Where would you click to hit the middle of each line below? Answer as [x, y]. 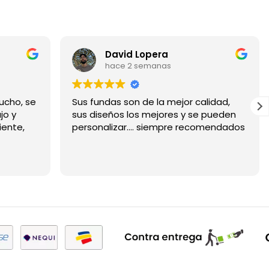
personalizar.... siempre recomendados [159, 127]
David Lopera [137, 55]
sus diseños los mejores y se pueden [154, 114]
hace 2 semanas [138, 66]
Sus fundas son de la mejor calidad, [151, 101]
